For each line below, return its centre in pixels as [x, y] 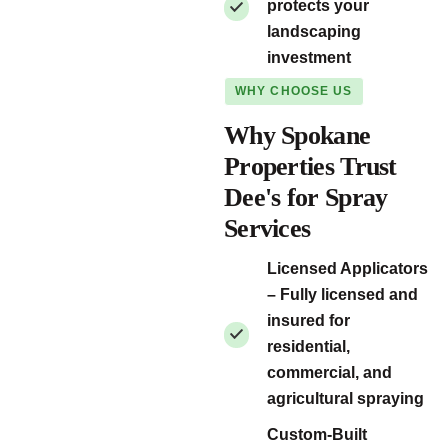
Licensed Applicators [347, 268]
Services [267, 228]
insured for [308, 320]
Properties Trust [310, 166]
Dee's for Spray [306, 197]
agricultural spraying [345, 398]
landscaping [314, 31]
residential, [308, 346]
